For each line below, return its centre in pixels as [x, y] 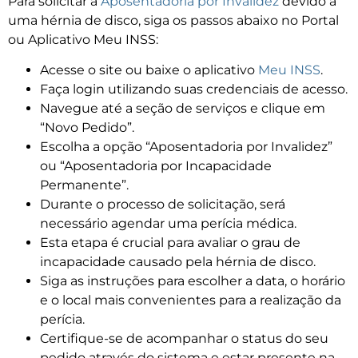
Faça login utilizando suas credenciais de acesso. [194, 89]
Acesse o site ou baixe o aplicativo [149, 70]
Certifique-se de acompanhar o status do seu [184, 339]
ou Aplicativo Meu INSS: [83, 39]
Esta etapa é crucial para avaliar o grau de [170, 243]
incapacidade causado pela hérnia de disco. [178, 262]
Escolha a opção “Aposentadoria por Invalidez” [186, 147]
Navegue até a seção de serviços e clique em [183, 109]
